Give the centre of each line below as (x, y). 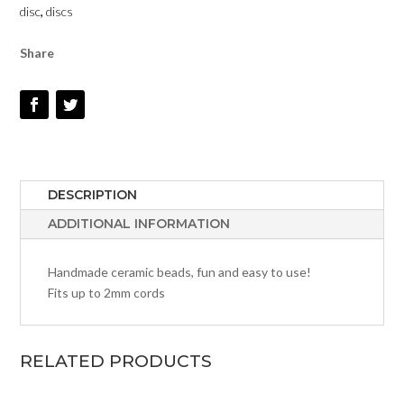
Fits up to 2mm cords (107, 293)
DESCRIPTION (93, 195)
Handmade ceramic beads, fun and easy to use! (180, 272)
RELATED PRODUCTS (116, 362)
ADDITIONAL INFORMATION (139, 224)
